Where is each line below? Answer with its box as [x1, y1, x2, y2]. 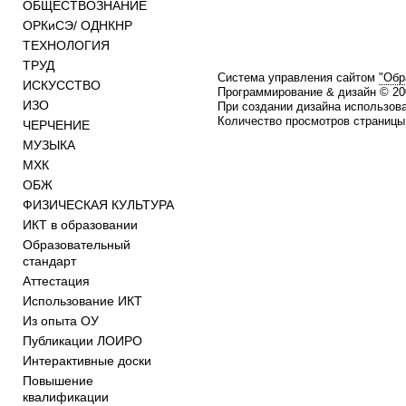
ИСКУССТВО [23, 78, 101, 92]
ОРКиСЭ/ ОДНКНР [23, 18, 132, 33]
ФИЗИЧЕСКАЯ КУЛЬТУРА [23, 198, 174, 212]
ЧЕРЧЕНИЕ [23, 118, 90, 132]
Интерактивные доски [23, 353, 151, 368]
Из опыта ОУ [23, 314, 99, 328]
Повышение [23, 373, 93, 388]
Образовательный [23, 237, 130, 252]
